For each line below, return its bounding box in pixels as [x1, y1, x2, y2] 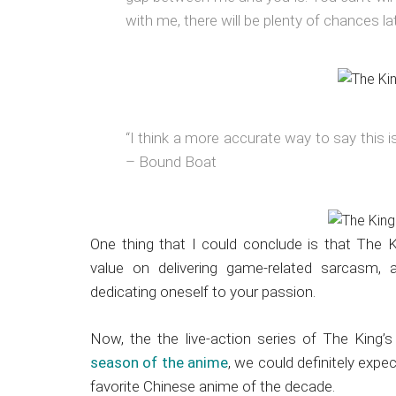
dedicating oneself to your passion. [90, 283, 316, 301]
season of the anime [90, 354, 228, 371]
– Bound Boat [126, 153, 217, 171]
